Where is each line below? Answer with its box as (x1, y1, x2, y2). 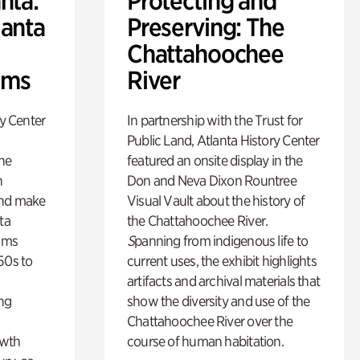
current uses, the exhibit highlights (126, 252, 317, 269)
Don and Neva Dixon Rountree (126, 171, 297, 189)
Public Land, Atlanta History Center (126, 131, 320, 149)
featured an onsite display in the (126, 151, 303, 169)
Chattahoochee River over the (126, 312, 293, 329)
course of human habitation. (126, 332, 284, 350)
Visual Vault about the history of (126, 191, 305, 209)
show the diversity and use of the (126, 292, 310, 309)
